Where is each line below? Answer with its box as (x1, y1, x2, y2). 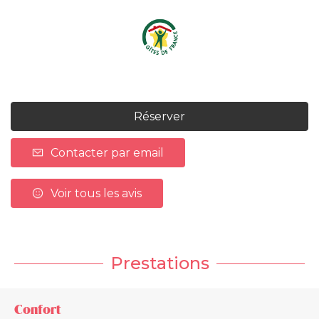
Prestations (110, 252, 209, 273)
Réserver (134, 109, 185, 123)
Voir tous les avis (51, 186, 142, 200)
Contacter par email (51, 145, 164, 159)
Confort (14, 302, 61, 317)
